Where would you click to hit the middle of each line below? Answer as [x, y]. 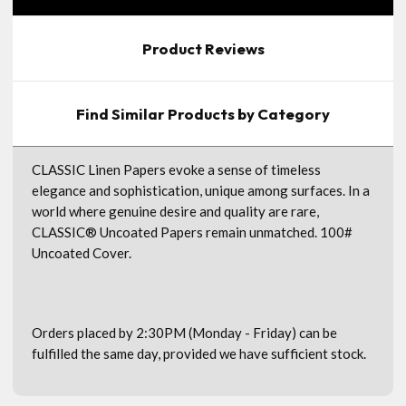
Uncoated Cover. [82, 252]
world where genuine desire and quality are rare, [175, 211]
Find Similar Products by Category [203, 113]
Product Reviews [203, 48]
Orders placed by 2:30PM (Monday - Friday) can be [184, 332]
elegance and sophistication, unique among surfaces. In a [201, 190]
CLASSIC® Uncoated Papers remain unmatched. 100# [192, 232]
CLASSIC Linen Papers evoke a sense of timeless [176, 169]
